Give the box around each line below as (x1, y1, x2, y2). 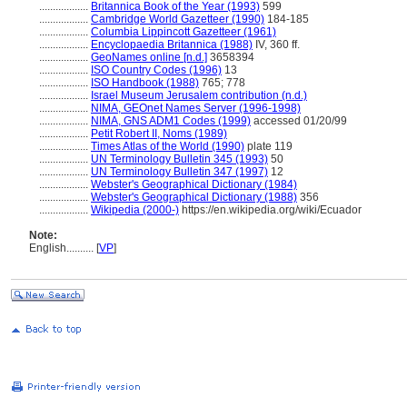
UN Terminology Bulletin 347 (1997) (91, 165, 268, 178)
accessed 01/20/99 (251, 114, 347, 127)
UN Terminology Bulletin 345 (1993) (91, 153, 268, 165)
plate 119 (244, 140, 293, 153)
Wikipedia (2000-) (91, 203, 179, 216)
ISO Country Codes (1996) (91, 64, 222, 76)
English (29, 242, 66, 254)
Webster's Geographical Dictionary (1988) (91, 191, 297, 203)
